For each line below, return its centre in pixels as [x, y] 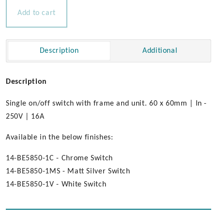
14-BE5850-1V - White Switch [56, 185]
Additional [160, 51]
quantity [63, 19]
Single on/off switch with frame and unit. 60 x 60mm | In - [107, 104]
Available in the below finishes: [60, 138]
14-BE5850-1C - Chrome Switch [59, 158]
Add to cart [37, 13]
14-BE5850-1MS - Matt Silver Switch [68, 171]
